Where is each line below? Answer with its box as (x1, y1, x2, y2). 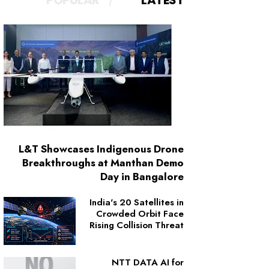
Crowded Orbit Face (96, 207, 184, 220)
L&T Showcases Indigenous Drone (19, 142, 184, 156)
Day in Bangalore (100, 169, 184, 184)
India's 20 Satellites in (89, 196, 184, 209)
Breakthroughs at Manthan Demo (22, 156, 184, 170)
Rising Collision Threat (89, 219, 184, 232)
